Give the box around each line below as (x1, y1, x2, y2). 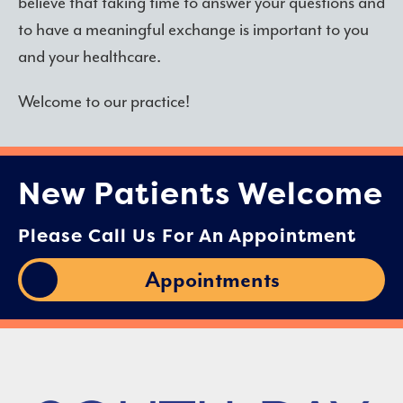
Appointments (145, 265, 280, 294)
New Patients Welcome (18, 173, 383, 214)
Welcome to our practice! (18, 91, 190, 112)
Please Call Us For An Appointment (18, 223, 356, 247)
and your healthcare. (18, 46, 161, 67)
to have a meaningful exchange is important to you (18, 19, 369, 40)
